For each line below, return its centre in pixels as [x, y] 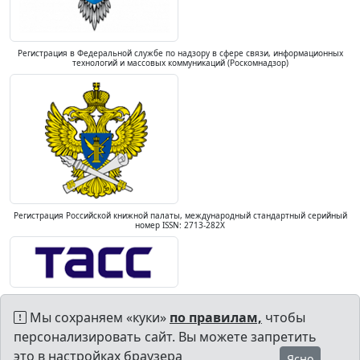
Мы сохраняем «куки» [98, 317]
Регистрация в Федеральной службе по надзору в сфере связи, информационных [180, 53]
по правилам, [216, 317]
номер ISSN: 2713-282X [180, 225]
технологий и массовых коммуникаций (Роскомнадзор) [180, 63]
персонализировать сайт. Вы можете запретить [165, 337]
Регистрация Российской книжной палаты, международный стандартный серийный [180, 215]
